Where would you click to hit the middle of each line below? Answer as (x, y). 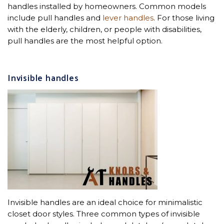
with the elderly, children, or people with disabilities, (104, 29)
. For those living (184, 17)
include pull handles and (55, 17)
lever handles (128, 17)
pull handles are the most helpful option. (85, 40)
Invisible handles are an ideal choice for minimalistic (105, 202)
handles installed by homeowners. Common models (107, 6)
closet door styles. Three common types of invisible (104, 213)
